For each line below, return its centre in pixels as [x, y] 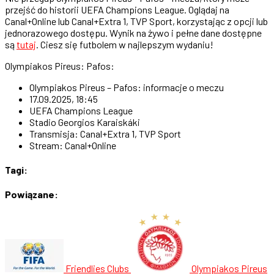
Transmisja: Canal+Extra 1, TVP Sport [105, 133]
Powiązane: [31, 194]
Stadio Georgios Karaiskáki [85, 122]
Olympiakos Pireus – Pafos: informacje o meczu [127, 87]
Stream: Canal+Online [73, 145]
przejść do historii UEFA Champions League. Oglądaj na [117, 9]
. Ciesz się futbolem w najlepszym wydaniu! [125, 44]
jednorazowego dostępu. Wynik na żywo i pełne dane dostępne [133, 32]
